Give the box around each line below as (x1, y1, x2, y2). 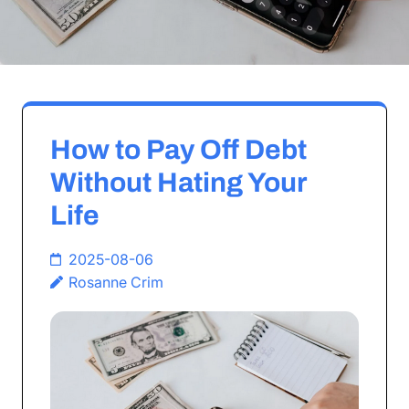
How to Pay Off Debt (50, 134, 307, 164)
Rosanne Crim (68, 272, 163, 291)
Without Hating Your (50, 167, 306, 197)
